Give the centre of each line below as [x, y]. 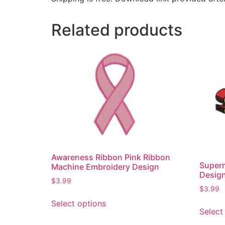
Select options [79, 204]
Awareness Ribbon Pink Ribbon [111, 157]
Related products [117, 30]
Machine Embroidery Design [105, 167]
